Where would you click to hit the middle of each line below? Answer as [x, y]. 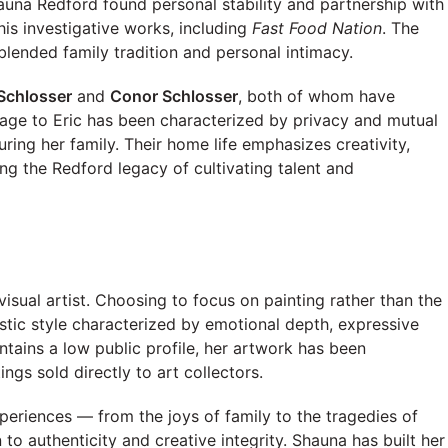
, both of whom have [316, 95]
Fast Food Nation [317, 27]
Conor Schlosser [174, 95]
